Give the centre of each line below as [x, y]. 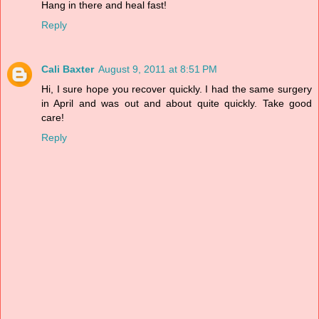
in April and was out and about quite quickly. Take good [177, 103]
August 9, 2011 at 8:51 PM [158, 69]
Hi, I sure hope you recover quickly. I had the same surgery [177, 89]
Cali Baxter [68, 69]
